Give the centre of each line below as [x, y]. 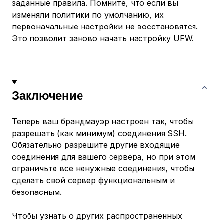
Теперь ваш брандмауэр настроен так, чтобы [103, 122]
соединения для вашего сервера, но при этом [104, 157]
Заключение [47, 95]
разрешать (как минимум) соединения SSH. [99, 133]
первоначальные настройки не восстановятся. [105, 27]
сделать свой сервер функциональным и [93, 180]
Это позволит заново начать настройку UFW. [103, 39]
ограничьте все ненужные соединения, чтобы [103, 169]
